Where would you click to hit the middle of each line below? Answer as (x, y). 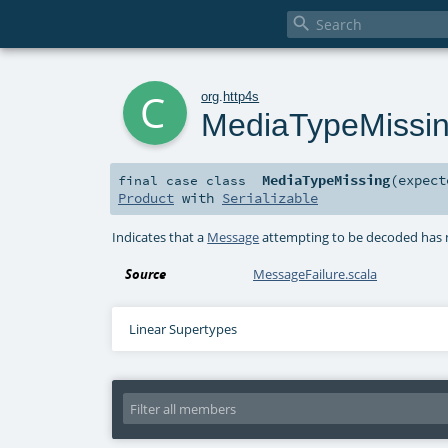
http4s (241, 96)
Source (146, 274)
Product (146, 198)
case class (206, 180)
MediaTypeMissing (326, 180)
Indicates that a (160, 236)
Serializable (270, 198)
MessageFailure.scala (315, 274)
